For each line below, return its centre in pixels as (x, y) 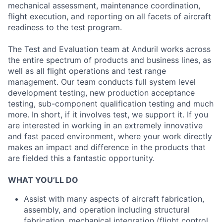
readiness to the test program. (65, 27)
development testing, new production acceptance (101, 93)
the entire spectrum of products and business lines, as (110, 60)
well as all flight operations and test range (87, 71)
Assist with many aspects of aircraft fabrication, (114, 199)
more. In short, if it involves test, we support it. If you (108, 114)
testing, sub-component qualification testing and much (111, 104)
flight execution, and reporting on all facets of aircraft (110, 16)
